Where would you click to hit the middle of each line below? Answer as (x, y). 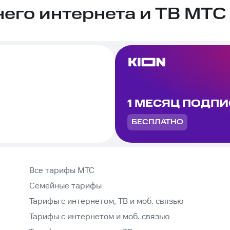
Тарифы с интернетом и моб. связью (99, 217)
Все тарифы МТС (62, 171)
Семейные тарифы (65, 186)
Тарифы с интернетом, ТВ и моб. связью (106, 202)
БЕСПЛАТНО (157, 122)
